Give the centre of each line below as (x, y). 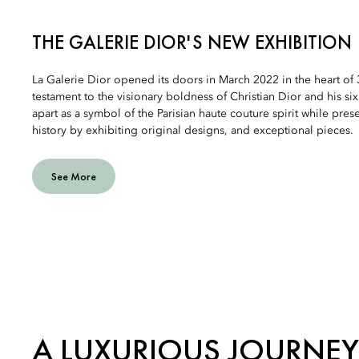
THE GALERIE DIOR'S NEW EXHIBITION (192, 42)
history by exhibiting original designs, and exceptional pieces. (193, 130)
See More (74, 176)
